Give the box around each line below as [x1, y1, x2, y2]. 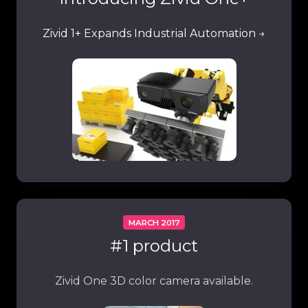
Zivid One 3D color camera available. [55, 274, 253, 287]
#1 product [110, 235, 198, 256]
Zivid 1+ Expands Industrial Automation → [43, 26, 265, 40]
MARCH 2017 [128, 217, 180, 228]
